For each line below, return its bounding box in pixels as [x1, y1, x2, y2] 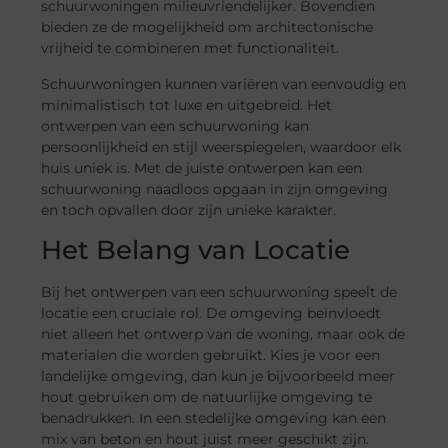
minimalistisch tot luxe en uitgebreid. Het [41, 95, 333, 114]
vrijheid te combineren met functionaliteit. [41, 39, 340, 58]
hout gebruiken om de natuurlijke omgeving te [41, 388, 373, 407]
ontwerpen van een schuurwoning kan [41, 116, 310, 135]
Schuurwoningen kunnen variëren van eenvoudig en [41, 74, 407, 93]
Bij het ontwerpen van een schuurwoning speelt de [41, 283, 398, 302]
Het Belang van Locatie [41, 234, 351, 267]
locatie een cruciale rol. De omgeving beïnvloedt [41, 304, 382, 323]
